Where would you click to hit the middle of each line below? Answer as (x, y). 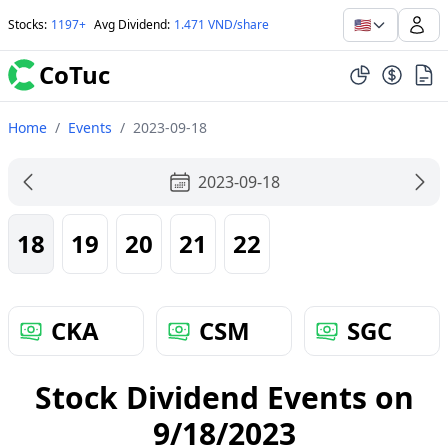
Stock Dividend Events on (224, 397)
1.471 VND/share (221, 24)
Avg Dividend (130, 24)
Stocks (26, 24)
